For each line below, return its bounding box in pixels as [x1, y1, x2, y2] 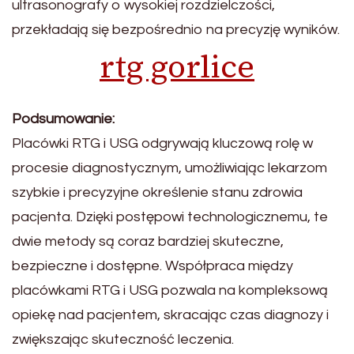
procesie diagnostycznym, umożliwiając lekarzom [12, 160, 327, 175]
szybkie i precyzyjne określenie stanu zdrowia [12, 184, 303, 200]
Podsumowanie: [12, 111, 115, 126]
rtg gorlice [100, 44, 254, 88]
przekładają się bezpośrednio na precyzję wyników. [12, 21, 340, 37]
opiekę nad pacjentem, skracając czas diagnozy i [12, 307, 329, 322]
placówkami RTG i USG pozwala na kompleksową [12, 282, 328, 298]
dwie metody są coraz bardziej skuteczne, [12, 233, 284, 249]
